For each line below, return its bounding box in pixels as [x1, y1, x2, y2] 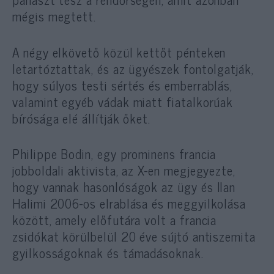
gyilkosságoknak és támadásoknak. [12, 242, 204, 263]
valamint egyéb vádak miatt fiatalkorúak [12, 91, 234, 112]
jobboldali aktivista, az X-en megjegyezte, [12, 159, 236, 180]
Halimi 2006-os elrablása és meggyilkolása [12, 192, 246, 213]
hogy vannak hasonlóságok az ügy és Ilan [12, 176, 236, 197]
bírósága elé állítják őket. [12, 107, 151, 128]
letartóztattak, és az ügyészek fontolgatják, [12, 57, 254, 79]
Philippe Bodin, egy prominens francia [12, 143, 217, 164]
